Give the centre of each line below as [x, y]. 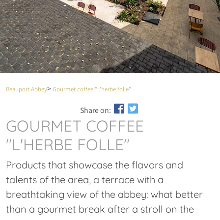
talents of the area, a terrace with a [85, 180]
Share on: [96, 110]
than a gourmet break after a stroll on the [100, 209]
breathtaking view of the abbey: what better [104, 194]
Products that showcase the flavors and [95, 165]
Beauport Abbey [27, 89]
